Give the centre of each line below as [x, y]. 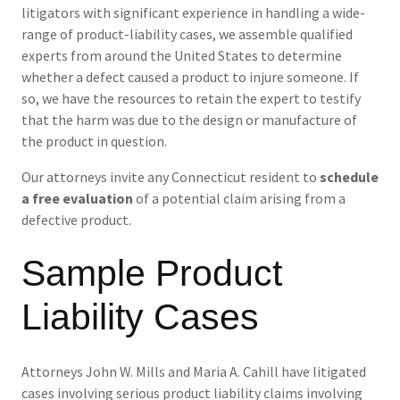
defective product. [76, 220]
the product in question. [94, 142]
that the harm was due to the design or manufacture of [189, 120]
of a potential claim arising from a [241, 199]
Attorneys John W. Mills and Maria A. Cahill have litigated [194, 372]
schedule [349, 177]
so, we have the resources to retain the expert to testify [191, 99]
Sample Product [152, 274]
